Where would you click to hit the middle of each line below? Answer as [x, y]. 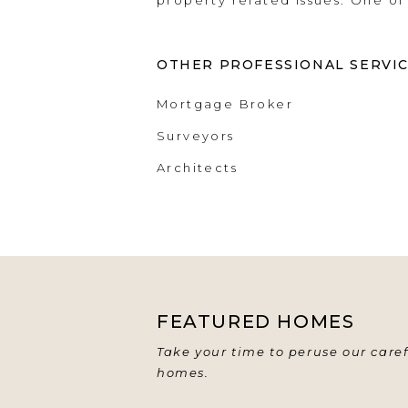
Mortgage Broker [225, 104]
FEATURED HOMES [256, 322]
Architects [197, 168]
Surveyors [196, 136]
